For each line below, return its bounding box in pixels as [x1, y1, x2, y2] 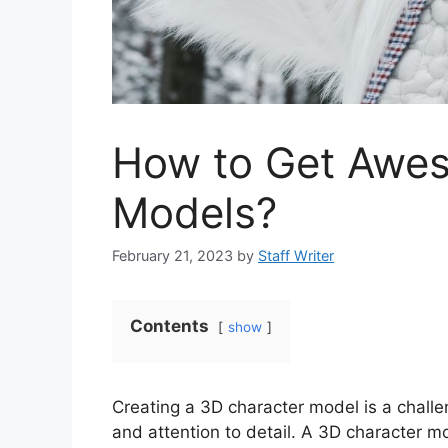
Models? [112, 186, 277, 238]
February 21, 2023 [112, 246, 233, 264]
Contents [130, 315, 209, 336]
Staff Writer [258, 246, 334, 264]
